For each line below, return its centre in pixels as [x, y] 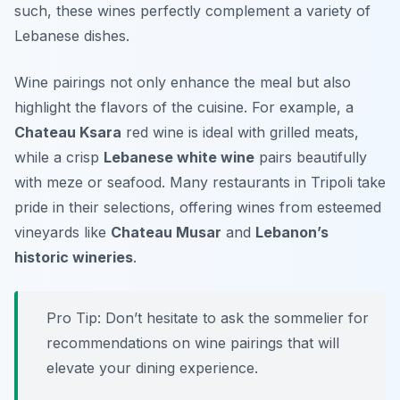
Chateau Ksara [68, 133]
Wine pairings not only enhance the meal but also [183, 83]
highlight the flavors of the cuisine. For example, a [184, 108]
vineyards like [62, 233]
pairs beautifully [311, 158]
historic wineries [74, 258]
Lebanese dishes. [72, 36]
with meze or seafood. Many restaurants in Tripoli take [200, 183]
